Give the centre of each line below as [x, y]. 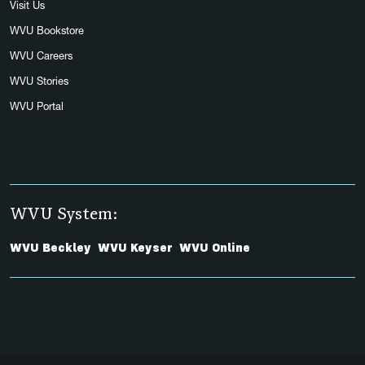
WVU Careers [41, 55]
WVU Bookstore [47, 30]
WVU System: [64, 213]
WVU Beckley [51, 247]
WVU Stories [39, 81]
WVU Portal [37, 106]
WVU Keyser [135, 247]
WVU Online [215, 247]
